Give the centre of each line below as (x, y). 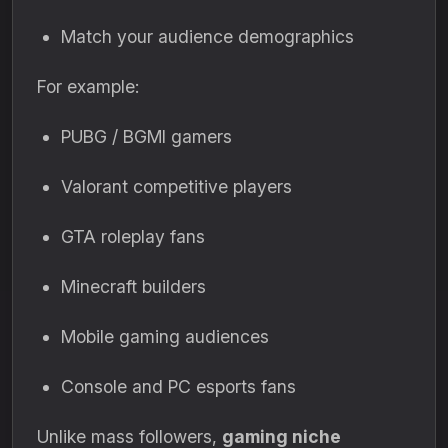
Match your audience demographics (207, 36)
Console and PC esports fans (178, 386)
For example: (88, 86)
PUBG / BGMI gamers (146, 136)
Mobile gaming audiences (165, 336)
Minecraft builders (133, 286)
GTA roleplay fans (133, 236)
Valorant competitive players (176, 186)
